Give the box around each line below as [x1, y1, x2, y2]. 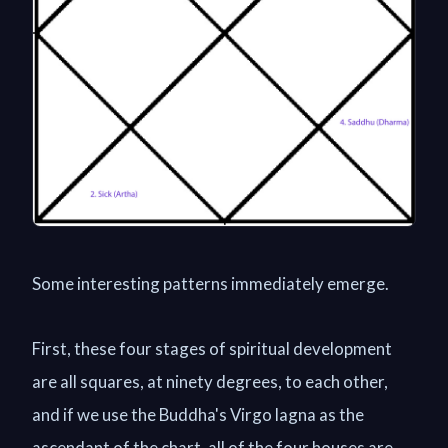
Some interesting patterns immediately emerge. [32, 272, 389, 294]
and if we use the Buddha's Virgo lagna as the [32, 403, 364, 425]
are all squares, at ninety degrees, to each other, [32, 370, 388, 392]
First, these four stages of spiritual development [32, 337, 392, 359]
